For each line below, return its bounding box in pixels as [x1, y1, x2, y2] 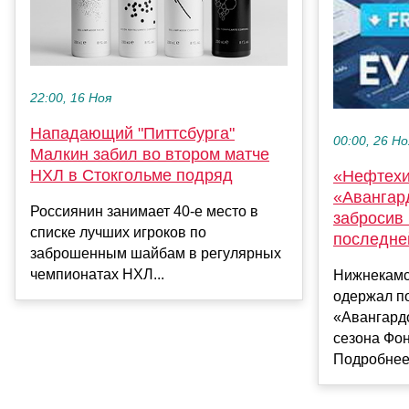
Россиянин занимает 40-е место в [30, 204, 258, 220]
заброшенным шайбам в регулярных [30, 246, 281, 262]
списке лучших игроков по [30, 225, 206, 241]
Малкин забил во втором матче [30, 145, 269, 164]
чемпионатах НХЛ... [30, 267, 164, 283]
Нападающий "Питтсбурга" [30, 124, 235, 143]
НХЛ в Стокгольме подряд [30, 166, 233, 185]
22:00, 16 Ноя [30, 91, 111, 106]
